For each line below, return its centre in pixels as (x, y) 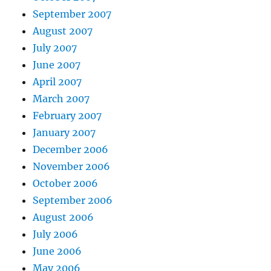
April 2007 (57, 81)
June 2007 (57, 64)
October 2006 (66, 183)
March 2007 (61, 98)
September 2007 (72, 14)
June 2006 (57, 251)
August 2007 (63, 31)
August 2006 (64, 217)
